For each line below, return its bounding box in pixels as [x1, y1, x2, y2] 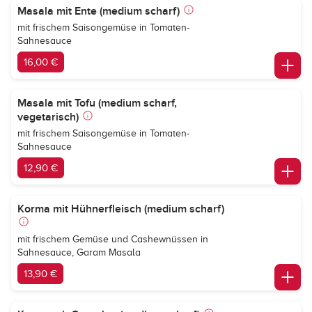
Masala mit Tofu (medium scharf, [17, 96, 177, 110]
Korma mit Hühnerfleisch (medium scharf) [17, 202, 224, 216]
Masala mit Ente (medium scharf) [17, 4, 180, 18]
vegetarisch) [17, 110, 79, 124]
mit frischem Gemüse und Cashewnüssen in [17, 234, 208, 244]
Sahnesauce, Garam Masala [17, 247, 141, 258]
